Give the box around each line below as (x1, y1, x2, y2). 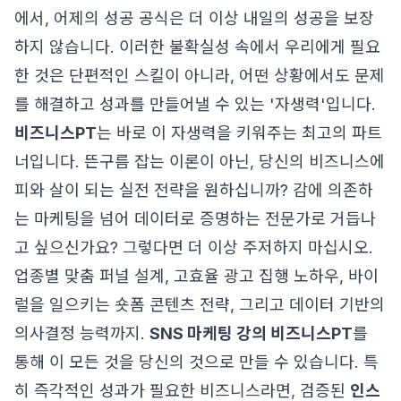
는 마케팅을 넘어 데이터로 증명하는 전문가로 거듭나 (14, 209, 376, 228)
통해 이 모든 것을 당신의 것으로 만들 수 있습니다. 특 (14, 353, 379, 371)
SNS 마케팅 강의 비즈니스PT (149, 324, 353, 343)
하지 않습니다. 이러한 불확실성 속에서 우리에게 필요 (14, 38, 380, 56)
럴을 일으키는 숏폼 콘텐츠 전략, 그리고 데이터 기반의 (14, 295, 385, 314)
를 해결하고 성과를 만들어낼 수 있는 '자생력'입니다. (14, 95, 376, 114)
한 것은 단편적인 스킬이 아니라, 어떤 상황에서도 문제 (14, 66, 385, 85)
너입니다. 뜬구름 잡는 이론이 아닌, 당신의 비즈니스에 (14, 152, 385, 171)
